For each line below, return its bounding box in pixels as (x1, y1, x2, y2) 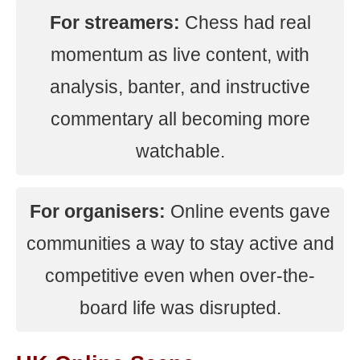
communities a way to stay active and (26, 233, 334, 254)
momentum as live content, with (51, 44, 309, 65)
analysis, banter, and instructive (50, 76, 310, 97)
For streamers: (49, 12, 180, 33)
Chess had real (179, 12, 311, 33)
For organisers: (30, 201, 166, 222)
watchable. (135, 141, 225, 162)
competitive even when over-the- (45, 265, 315, 286)
